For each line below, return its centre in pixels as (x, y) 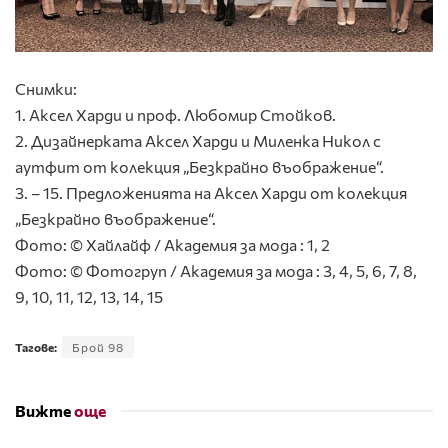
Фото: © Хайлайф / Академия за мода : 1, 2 (172, 245)
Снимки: (46, 89)
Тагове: (36, 347)
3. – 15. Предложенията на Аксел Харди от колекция (211, 193)
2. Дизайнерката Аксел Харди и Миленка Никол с (198, 141)
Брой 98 (98, 347)
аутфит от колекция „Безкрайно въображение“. (199, 167)
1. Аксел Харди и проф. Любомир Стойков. (175, 115)
